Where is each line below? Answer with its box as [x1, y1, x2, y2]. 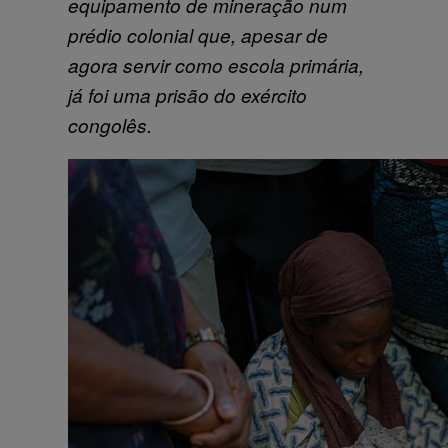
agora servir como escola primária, [68, 52, 364, 78]
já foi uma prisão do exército [68, 82, 307, 108]
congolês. [68, 112, 152, 138]
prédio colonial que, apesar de [68, 22, 328, 48]
